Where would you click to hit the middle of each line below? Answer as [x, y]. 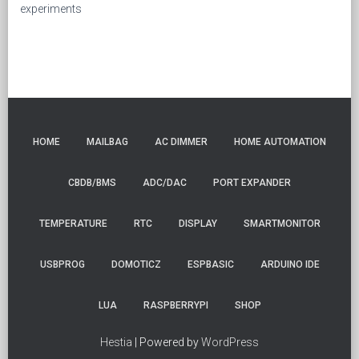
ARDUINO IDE [290, 264]
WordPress [230, 342]
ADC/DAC [165, 182]
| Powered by [167, 342]
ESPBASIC [210, 264]
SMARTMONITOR [282, 223]
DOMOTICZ [136, 264]
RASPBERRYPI [175, 305]
